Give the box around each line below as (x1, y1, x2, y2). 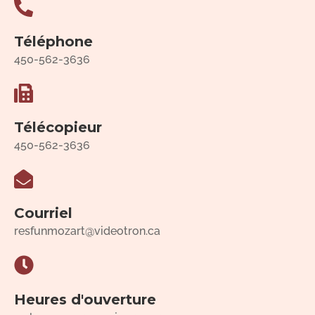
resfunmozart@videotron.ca (14, 224, 160, 238)
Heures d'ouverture (14, 290, 156, 308)
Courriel (14, 204, 72, 221)
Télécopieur (14, 118, 102, 136)
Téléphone (14, 32, 93, 50)
